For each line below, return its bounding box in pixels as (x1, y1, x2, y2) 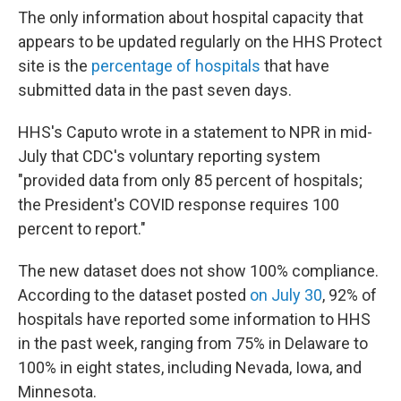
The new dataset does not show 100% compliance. (18, 261, 379, 280)
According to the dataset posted (18, 286, 250, 304)
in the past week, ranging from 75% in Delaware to (18, 334, 368, 353)
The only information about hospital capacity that (18, 8, 363, 27)
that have (260, 56, 329, 75)
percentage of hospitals (91, 56, 260, 75)
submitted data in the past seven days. (18, 81, 292, 99)
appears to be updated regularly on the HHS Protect (18, 32, 382, 51)
